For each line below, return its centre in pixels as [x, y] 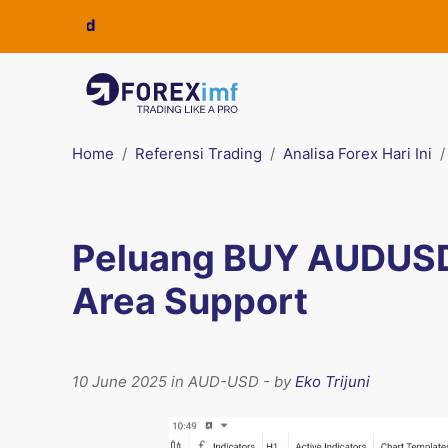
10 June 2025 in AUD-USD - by [183, 381]
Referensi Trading [198, 153]
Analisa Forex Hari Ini [357, 153]
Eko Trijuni [332, 381]
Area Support [190, 301]
